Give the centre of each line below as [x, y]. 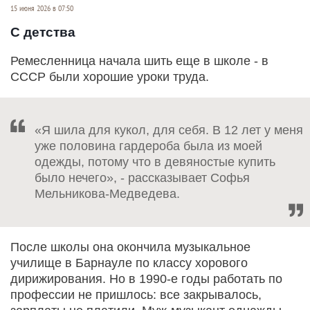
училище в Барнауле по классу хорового [129, 263]
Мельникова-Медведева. [107, 194]
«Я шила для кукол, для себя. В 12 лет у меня [169, 130]
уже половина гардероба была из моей [148, 146]
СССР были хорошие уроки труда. [110, 77]
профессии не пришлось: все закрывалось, [136, 295]
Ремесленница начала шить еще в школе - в [139, 61]
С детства [43, 33]
